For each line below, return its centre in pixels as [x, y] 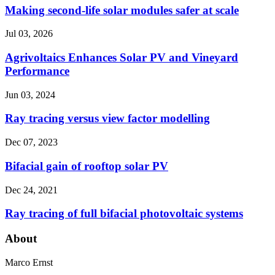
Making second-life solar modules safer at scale [122, 10]
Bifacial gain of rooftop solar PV [87, 166]
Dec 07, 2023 [31, 142]
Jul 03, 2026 [29, 34]
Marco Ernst [29, 262]
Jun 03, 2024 [30, 95]
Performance [37, 71]
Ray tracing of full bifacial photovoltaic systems [124, 214]
